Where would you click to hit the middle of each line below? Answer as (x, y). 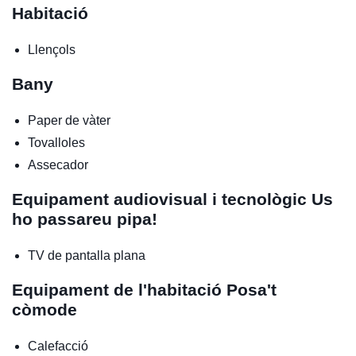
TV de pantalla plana (87, 256)
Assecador (58, 165)
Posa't (252, 290)
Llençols (52, 50)
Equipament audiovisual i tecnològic (162, 199)
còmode (44, 310)
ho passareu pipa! (85, 219)
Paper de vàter (69, 121)
